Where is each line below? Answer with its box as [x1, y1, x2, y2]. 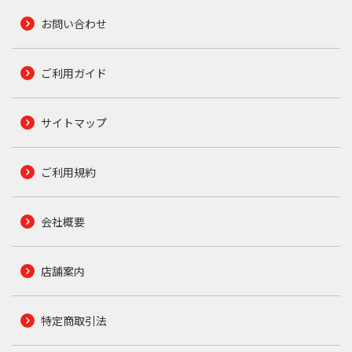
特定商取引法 [40, 313, 107, 329]
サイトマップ [40, 115, 107, 131]
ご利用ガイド [40, 65, 107, 82]
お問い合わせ [40, 16, 107, 32]
